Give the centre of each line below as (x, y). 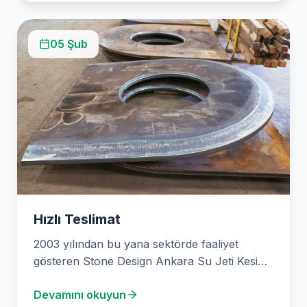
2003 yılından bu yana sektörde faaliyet (136, 244)
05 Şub (69, 44)
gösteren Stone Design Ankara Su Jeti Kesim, (152, 261)
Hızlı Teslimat (77, 219)
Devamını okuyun (80, 294)
